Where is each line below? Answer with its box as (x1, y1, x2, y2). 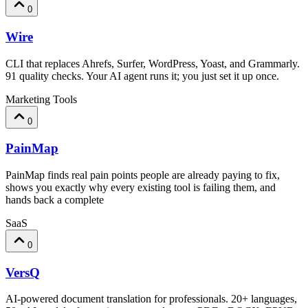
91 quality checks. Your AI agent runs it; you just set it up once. (5, 69, 279, 82)
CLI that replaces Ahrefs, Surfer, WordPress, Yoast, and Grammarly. (5, 57, 300, 69)
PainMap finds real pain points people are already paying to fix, (5, 168, 280, 181)
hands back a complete (5, 193, 104, 206)
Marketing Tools (5, 93, 77, 105)
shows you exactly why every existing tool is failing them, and (5, 181, 276, 193)
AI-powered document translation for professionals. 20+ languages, (5, 293, 297, 305)
